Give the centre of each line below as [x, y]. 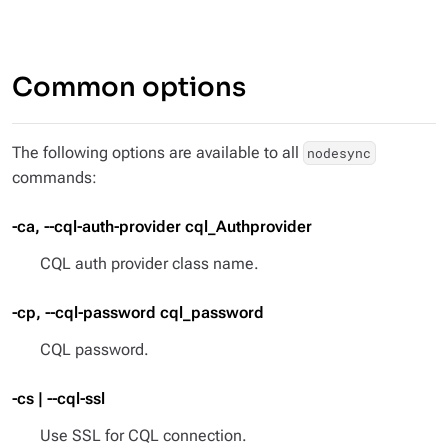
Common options [129, 87]
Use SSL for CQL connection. [143, 435]
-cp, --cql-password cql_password [138, 312]
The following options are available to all [157, 152]
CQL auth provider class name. [149, 263]
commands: [54, 177]
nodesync [339, 153]
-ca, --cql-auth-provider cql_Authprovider [162, 226]
